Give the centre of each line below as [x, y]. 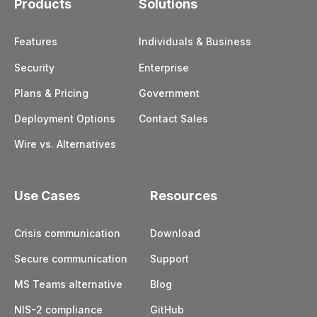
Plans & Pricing [51, 93]
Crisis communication [67, 233]
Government [169, 93]
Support [169, 258]
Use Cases [47, 195]
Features [36, 42]
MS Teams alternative [68, 284]
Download [175, 233]
